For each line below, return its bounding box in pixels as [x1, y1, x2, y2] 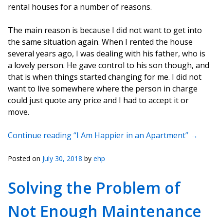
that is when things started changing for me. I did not [8, 72, 201, 82]
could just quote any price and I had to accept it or [8, 95, 189, 106]
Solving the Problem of [8, 177, 181, 198]
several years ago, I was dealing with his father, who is [8, 48, 205, 59]
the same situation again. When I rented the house [8, 36, 193, 47]
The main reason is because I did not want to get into [8, 25, 202, 36]
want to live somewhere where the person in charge [8, 83, 198, 94]
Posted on [8, 154, 42, 163]
